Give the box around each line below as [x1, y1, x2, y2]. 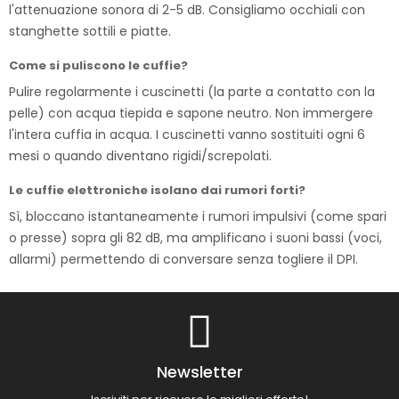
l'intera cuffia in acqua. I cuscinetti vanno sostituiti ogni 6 [9, 126, 365, 144]
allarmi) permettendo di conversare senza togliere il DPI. [9, 250, 358, 269]
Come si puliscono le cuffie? [9, 57, 188, 75]
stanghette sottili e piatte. [9, 22, 171, 41]
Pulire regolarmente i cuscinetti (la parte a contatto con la [9, 83, 375, 102]
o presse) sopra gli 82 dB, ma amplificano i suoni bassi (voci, [9, 229, 382, 248]
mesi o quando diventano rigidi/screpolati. [9, 147, 272, 166]
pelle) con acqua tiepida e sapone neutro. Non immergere [9, 104, 373, 123]
